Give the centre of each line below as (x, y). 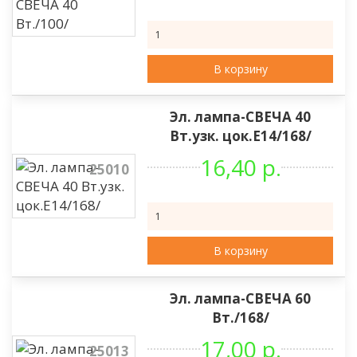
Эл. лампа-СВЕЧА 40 (241, 117)
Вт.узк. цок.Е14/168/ (240, 136)
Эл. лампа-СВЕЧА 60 (241, 298)
